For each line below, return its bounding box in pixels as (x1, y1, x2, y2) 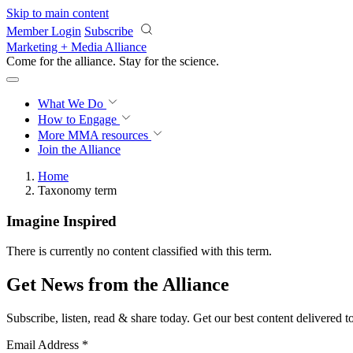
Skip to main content (6, 6, 109, 20)
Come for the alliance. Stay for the (6, 54, 180, 68)
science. (180, 54, 219, 68)
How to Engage (38, 113, 120, 126)
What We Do (38, 97, 106, 110)
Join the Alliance (38, 143, 121, 156)
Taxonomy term (38, 184, 117, 197)
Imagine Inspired (6, 212, 117, 229)
